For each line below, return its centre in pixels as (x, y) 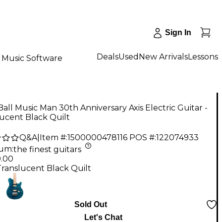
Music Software (32, 58)
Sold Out (91, 204)
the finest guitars (47, 149)
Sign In (178, 32)
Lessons (203, 56)
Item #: (54, 138)
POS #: (143, 138)
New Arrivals (163, 56)
